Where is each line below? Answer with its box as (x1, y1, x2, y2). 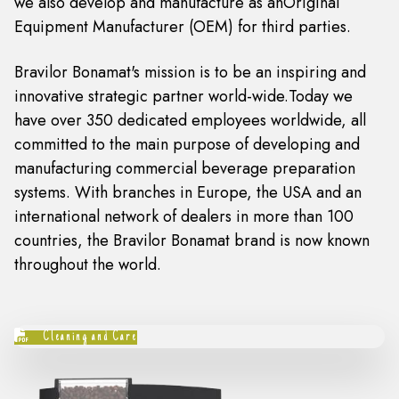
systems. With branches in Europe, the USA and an (13, 181, 362, 204)
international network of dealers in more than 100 (13, 205, 354, 228)
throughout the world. (13, 253, 161, 276)
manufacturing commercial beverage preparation (13, 157, 355, 180)
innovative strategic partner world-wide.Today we (13, 85, 353, 108)
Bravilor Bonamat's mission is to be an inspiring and (13, 61, 366, 84)
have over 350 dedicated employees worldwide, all (13, 109, 366, 132)
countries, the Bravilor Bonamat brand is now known (13, 229, 370, 252)
